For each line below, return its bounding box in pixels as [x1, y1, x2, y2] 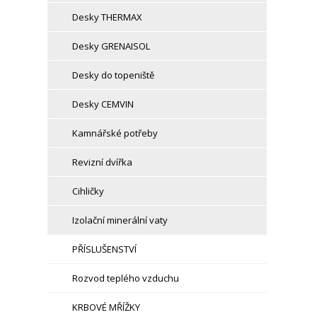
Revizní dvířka [72, 156, 133, 168]
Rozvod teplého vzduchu [72, 272, 180, 284]
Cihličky [72, 185, 105, 197]
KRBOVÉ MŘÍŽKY [72, 301, 141, 313]
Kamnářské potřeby [72, 127, 158, 139]
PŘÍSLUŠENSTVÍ [72, 243, 137, 255]
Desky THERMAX [72, 11, 143, 23]
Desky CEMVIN [72, 98, 134, 110]
